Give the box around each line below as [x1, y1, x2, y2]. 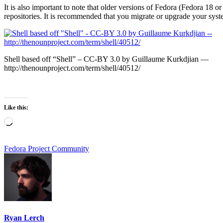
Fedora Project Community [4, 144, 89, 153]
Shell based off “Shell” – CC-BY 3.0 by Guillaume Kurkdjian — [4, 55, 209, 64]
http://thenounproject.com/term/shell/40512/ [4, 64, 140, 73]
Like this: [4, 104, 28, 111]
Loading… [12, 116, 47, 125]
